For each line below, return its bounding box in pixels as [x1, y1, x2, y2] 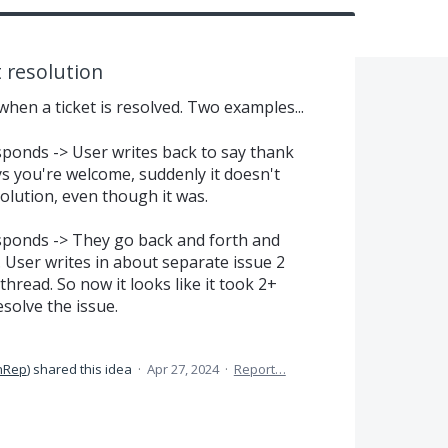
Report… [233, 360, 286, 379]
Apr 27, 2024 [146, 360, 219, 379]
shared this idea [29, 360, 135, 379]
